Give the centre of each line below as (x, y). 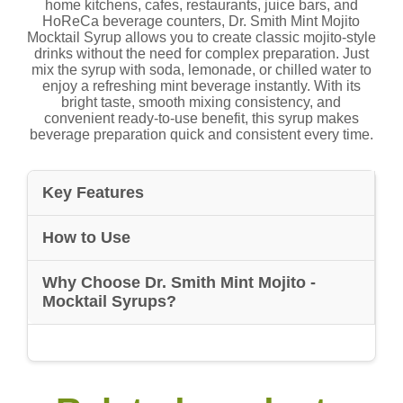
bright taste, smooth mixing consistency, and (201, 102)
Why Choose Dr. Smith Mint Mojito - (179, 282)
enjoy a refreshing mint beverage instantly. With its (201, 86)
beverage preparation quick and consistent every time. (201, 134)
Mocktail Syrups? (109, 301)
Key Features (93, 193)
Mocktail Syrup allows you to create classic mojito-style (201, 37)
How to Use (86, 237)
